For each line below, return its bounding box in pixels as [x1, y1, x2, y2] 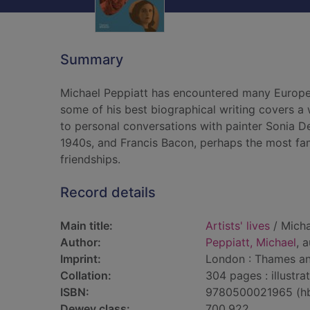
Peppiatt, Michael [206, 235, 296, 249]
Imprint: [60, 252, 101, 266]
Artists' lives [206, 219, 270, 232]
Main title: [60, 219, 113, 232]
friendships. [60, 152, 120, 166]
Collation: [60, 268, 111, 282]
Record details [60, 184, 156, 201]
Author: [60, 235, 101, 249]
